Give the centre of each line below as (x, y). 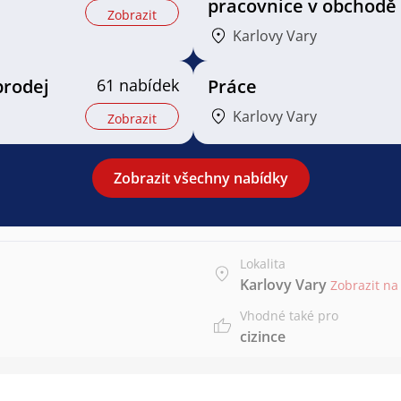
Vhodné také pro (289, 316)
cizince (263, 337)
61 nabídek (137, 85)
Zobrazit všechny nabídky (200, 178)
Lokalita (263, 264)
